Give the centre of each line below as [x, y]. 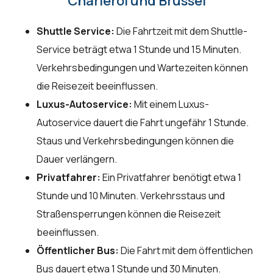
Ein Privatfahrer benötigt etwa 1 [171, 178]
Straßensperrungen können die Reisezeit [129, 214]
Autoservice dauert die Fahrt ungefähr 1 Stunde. [143, 123]
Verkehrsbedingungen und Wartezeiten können [142, 68]
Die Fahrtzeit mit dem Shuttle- [181, 31]
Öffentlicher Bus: [78, 251]
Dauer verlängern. [77, 159]
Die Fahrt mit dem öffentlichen [186, 251]
